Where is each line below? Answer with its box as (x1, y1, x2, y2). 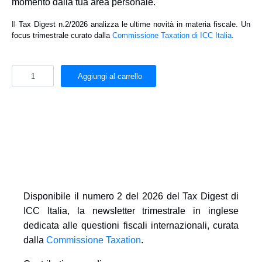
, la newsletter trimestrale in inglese (67, 206, 239, 216)
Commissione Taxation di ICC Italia (112, 31, 232, 40)
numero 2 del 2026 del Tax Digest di (82, 191, 239, 201)
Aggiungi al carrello (78, 71, 142, 81)
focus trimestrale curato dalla (12, 31, 112, 40)
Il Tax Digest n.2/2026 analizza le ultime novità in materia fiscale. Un (12, 20, 250, 29)
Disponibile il (23, 191, 82, 201)
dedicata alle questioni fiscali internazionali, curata (23, 220, 239, 230)
